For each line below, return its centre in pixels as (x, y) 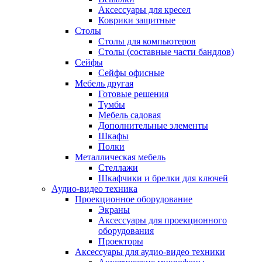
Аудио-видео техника (94, 189)
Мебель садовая (130, 115)
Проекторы (121, 241)
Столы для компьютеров (147, 41)
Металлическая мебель (120, 157)
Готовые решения (133, 94)
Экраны (114, 210)
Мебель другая (104, 83)
